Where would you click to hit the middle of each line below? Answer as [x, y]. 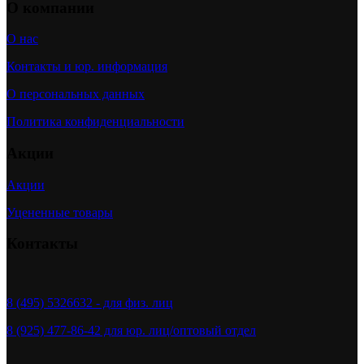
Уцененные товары [60, 212]
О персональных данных [76, 94]
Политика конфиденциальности [95, 122]
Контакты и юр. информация [87, 67]
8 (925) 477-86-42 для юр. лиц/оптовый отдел [131, 331]
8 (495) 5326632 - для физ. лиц [90, 303]
